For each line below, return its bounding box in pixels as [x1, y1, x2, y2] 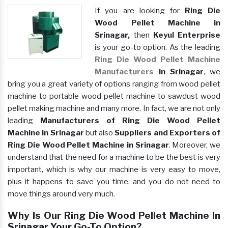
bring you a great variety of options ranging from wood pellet [8, 79, 220, 89]
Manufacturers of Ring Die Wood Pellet [40, 116, 220, 126]
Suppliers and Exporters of [115, 128, 220, 138]
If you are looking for [95, 6, 185, 16]
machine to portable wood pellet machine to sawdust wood [8, 92, 220, 101]
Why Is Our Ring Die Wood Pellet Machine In [8, 210, 220, 222]
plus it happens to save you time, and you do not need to [8, 177, 220, 187]
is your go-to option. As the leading [95, 43, 220, 52]
